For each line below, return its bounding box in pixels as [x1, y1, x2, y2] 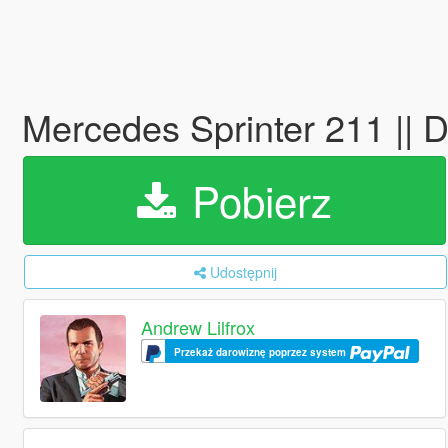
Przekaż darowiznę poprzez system [174, 345, 350, 360]
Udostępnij [209, 262, 277, 282]
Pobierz [179, 170, 332, 230]
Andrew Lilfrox [141, 314, 256, 341]
